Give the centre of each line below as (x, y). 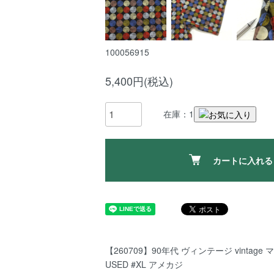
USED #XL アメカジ (144, 264)
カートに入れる (243, 160)
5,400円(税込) (139, 80)
